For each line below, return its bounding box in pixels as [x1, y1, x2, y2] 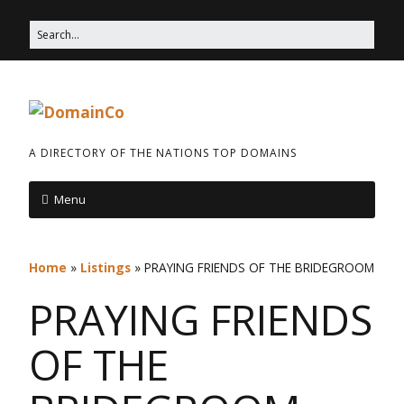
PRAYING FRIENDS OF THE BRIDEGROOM [144, 259, 374, 276]
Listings [80, 259, 131, 276]
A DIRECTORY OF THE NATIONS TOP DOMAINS [29, 145, 297, 161]
